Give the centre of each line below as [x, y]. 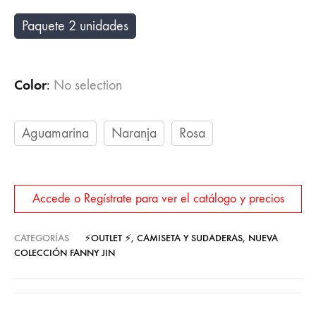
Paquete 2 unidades [75, 26]
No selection [88, 85]
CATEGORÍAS [42, 238]
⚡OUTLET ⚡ [108, 238]
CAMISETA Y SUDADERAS [190, 238]
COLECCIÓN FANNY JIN [65, 253]
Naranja [134, 133]
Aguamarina [55, 133]
